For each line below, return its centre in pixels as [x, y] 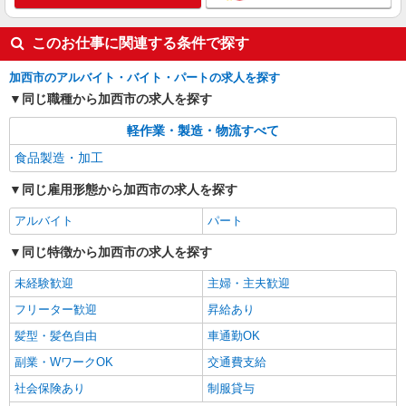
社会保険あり [50, 388]
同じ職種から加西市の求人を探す [117, 99]
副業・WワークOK [64, 362]
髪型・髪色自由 [56, 336]
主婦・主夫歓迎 [249, 283]
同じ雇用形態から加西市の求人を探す [130, 189]
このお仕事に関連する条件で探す [140, 43]
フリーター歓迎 [56, 309]
